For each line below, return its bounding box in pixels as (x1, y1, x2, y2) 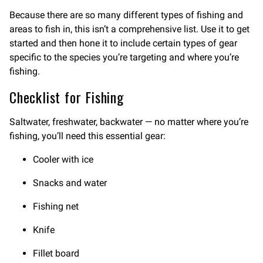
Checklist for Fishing (9, 86, 124, 107)
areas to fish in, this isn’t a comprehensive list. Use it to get (9, 23, 249, 35)
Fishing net (33, 201, 79, 212)
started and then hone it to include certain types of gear (9, 38, 237, 49)
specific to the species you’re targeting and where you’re (9, 52, 239, 63)
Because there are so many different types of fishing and (9, 9, 243, 21)
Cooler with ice (33, 154, 93, 165)
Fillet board (33, 248, 79, 259)
